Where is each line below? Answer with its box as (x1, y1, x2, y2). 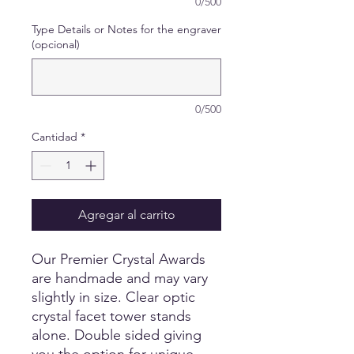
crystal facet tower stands (32, 307, 191, 325)
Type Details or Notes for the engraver (32, 22, 221, 36)
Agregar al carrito (77, 207, 175, 222)
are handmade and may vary (32, 269, 208, 287)
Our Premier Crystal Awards (32, 250, 205, 268)
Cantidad (32, 130, 77, 144)
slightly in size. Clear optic (32, 288, 195, 306)
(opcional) (32, 37, 80, 51)
